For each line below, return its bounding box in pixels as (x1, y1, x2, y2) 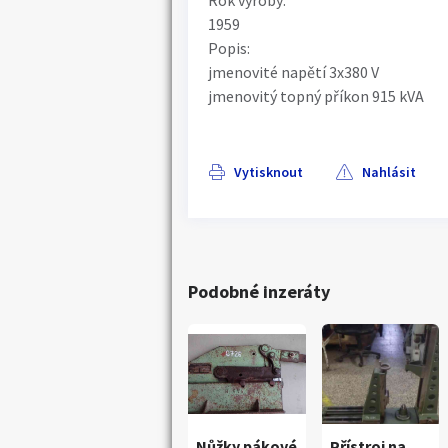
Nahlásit (362, 162, 416, 181)
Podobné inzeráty (188, 280, 330, 303)
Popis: (208, 38, 250, 58)
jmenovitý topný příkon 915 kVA (208, 86, 424, 106)
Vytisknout (234, 162, 303, 181)
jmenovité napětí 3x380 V (208, 62, 379, 82)
